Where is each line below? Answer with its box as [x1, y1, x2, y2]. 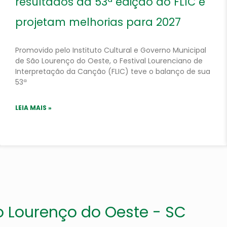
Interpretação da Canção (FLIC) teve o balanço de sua [15, 66, 210, 77]
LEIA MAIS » [15, 103, 52, 112]
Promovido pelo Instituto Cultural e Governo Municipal [15, 45, 206, 55]
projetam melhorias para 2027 [15, 15, 181, 29]
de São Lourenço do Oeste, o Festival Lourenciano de [15, 56, 203, 66]
